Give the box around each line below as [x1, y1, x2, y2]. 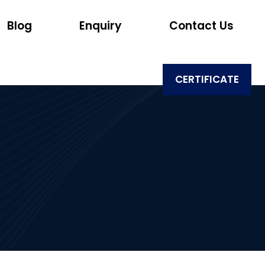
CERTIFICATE [175, 72, 239, 86]
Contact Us [169, 18, 234, 34]
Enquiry [79, 18, 122, 34]
